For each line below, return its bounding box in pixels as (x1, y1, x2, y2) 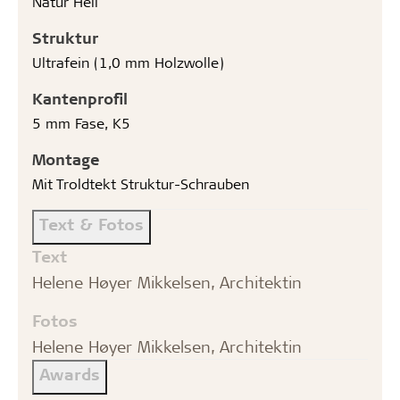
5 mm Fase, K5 (32, 112, 130, 132)
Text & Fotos (39, 212, 144, 234)
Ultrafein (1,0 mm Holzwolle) (32, 52, 224, 71)
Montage (32, 148, 99, 169)
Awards (39, 362, 100, 384)
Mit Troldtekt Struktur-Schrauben (32, 173, 249, 193)
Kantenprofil (32, 87, 128, 108)
